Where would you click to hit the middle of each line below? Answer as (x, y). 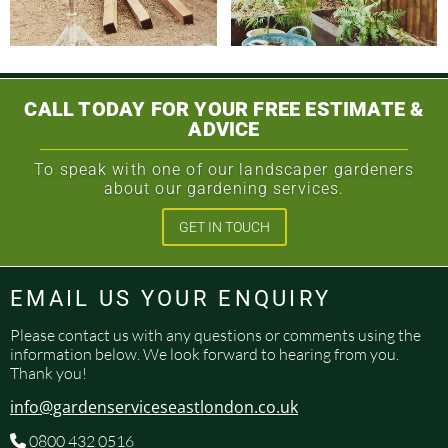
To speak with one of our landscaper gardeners (224, 169)
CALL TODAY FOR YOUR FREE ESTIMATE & (224, 108)
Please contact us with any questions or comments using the (215, 334)
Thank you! (48, 372)
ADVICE (224, 128)
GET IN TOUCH (224, 226)
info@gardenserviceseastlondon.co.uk (154, 406)
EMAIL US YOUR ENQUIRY (175, 298)
